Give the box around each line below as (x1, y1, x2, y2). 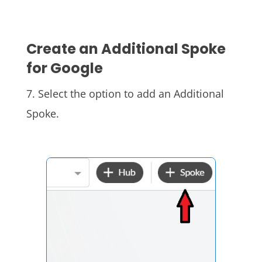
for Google (26, 58, 103, 78)
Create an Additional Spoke (26, 39, 226, 58)
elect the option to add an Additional (43, 86, 224, 101)
